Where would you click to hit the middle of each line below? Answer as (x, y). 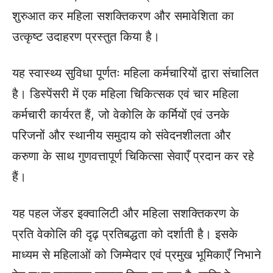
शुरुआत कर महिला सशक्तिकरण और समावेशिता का (123, 16)
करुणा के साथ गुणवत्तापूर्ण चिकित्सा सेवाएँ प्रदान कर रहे (133, 156)
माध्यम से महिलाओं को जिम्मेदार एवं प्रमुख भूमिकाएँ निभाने (136, 255)
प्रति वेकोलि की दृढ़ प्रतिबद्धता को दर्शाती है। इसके (125, 234)
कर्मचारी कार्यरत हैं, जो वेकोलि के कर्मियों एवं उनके (121, 115)
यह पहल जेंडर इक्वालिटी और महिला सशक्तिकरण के (126, 213)
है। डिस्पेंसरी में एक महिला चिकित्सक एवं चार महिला (126, 94)
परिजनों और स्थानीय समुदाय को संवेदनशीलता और (122, 135)
